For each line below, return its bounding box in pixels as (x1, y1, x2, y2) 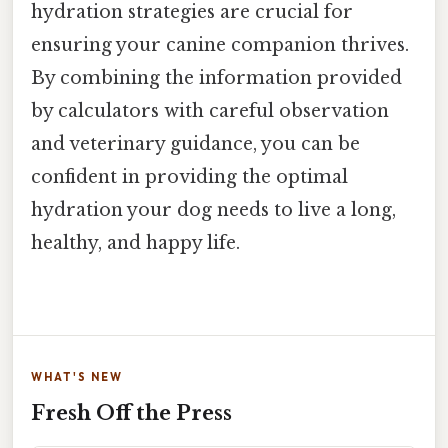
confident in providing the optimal (31, 166, 348, 189)
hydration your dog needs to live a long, (31, 199, 396, 222)
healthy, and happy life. (31, 232, 240, 255)
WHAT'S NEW (31, 369, 123, 384)
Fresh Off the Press (31, 400, 232, 425)
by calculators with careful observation (31, 100, 389, 123)
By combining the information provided (31, 67, 402, 90)
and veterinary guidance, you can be (31, 133, 360, 156)
